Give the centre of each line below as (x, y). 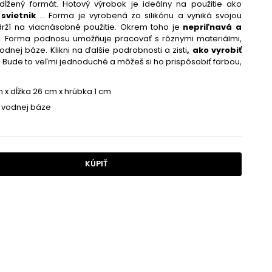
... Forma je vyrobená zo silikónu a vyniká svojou (139, 16)
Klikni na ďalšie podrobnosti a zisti (117, 50)
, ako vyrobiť (215, 50)
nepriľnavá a (212, 27)
